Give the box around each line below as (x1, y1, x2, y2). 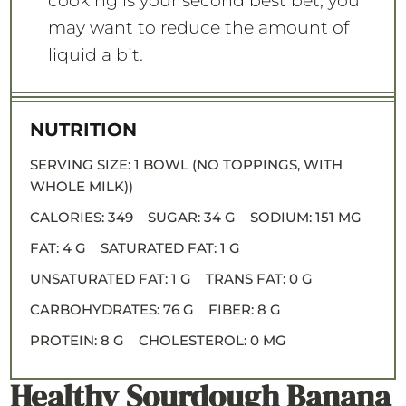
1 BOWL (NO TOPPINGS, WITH (133, 155, 343, 173)
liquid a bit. (47, 43, 148, 65)
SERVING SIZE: (29, 155, 130, 173)
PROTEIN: (29, 331, 97, 349)
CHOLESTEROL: (138, 331, 246, 349)
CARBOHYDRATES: (29, 300, 159, 318)
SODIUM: (249, 208, 312, 226)
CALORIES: (29, 208, 104, 226)
